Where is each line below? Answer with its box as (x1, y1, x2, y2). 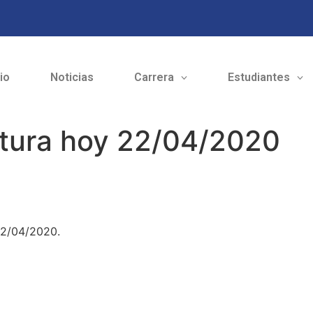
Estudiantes (227, 71, 290, 85)
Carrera (133, 71, 174, 85)
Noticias (50, 71, 94, 85)
